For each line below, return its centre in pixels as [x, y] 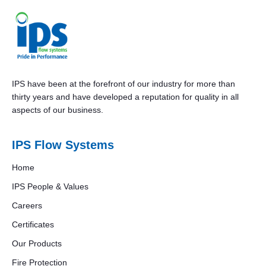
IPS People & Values [50, 187]
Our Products [37, 244]
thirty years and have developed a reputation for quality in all [125, 97]
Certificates [33, 225]
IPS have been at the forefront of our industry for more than [123, 84]
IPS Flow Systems [63, 145]
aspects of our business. [58, 110]
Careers [27, 206]
